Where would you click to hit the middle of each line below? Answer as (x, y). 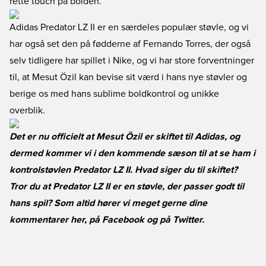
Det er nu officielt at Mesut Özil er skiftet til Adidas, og (125, 137)
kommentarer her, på (56, 220)
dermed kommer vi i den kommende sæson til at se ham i (132, 153)
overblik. (27, 110)
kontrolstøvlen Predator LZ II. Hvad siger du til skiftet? (123, 170)
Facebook (123, 220)
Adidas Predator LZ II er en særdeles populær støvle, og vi (129, 27)
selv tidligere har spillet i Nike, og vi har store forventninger (132, 61)
